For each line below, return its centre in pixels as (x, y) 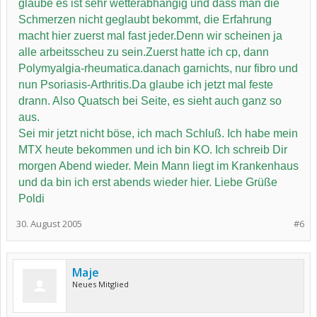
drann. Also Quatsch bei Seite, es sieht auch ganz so (150, 101)
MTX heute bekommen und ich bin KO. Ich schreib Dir (153, 150)
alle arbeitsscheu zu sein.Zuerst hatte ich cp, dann (144, 52)
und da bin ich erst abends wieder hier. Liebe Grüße (148, 182)
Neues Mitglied (100, 284)
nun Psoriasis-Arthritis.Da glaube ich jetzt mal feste (146, 85)
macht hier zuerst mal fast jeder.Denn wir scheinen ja (150, 36)
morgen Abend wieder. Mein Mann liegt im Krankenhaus (158, 166)
